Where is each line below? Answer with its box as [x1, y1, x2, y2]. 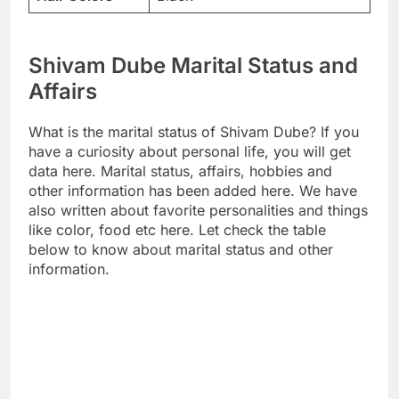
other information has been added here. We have [28, 182, 357, 200]
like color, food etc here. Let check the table [28, 221, 326, 240]
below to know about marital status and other [28, 240, 333, 259]
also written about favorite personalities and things [28, 201, 368, 220]
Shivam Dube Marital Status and [28, 53, 358, 79]
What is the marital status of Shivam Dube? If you [28, 123, 359, 142]
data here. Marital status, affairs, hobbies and [28, 162, 332, 181]
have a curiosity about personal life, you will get [28, 142, 351, 161]
